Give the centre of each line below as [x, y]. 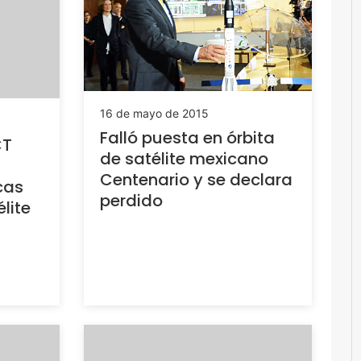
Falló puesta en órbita [187, 137]
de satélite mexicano [184, 158]
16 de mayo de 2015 [154, 113]
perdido [131, 200]
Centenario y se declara [196, 179]
